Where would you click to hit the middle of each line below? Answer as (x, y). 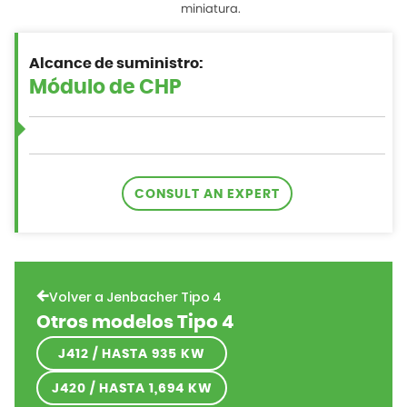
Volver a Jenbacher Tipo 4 (135, 298)
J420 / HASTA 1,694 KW (132, 389)
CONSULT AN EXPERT (207, 195)
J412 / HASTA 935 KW (132, 355)
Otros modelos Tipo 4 (135, 323)
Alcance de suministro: (116, 64)
